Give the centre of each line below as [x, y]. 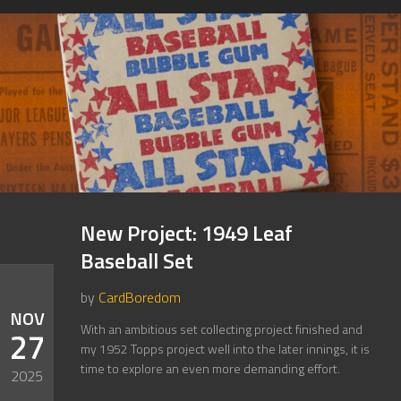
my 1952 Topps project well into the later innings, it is [225, 349]
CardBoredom [140, 297]
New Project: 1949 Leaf [187, 233]
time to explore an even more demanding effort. [210, 368]
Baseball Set [137, 260]
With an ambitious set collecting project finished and [222, 329]
